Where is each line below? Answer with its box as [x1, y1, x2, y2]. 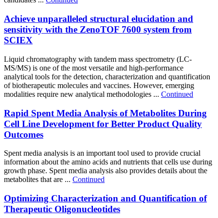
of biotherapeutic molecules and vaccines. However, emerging [4, 81, 194, 90]
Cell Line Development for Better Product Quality [4, 118, 202, 129]
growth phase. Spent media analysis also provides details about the [4, 166, 207, 175]
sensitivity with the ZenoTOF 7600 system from [4, 24, 192, 35]
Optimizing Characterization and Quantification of [4, 193, 207, 203]
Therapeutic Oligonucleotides [4, 203, 120, 214]
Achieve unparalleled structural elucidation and [4, 14, 193, 24]
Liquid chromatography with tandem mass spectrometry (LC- [4, 54, 192, 63]
